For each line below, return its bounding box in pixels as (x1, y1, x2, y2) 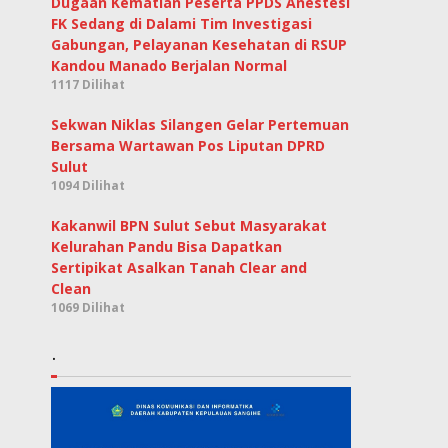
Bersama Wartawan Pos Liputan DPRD (51, 136, 326, 156)
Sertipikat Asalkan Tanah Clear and (51, 258, 308, 278)
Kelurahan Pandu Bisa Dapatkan (51, 237, 283, 257)
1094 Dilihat (51, 177, 126, 195)
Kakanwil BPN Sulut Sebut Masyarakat (51, 216, 328, 236)
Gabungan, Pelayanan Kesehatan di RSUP (51, 35, 348, 55)
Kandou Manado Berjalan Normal (51, 56, 288, 76)
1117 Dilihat (51, 76, 126, 94)
